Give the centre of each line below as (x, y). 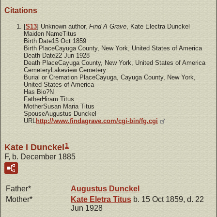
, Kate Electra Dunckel (158, 27)
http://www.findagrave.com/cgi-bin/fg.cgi (97, 121)
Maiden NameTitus (50, 34)
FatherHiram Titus (49, 99)
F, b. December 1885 (40, 157)
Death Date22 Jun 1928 (57, 56)
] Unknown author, (63, 27)
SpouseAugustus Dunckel (60, 114)
